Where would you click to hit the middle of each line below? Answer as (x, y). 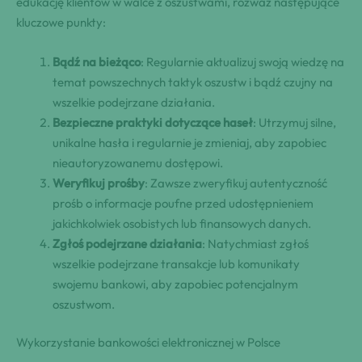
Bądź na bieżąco (97, 61)
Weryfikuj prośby (99, 183)
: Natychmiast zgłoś (255, 243)
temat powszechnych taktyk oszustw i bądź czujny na (193, 82)
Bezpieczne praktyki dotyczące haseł (153, 122)
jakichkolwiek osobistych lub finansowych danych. (182, 223)
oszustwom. (84, 304)
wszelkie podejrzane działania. (134, 102)
